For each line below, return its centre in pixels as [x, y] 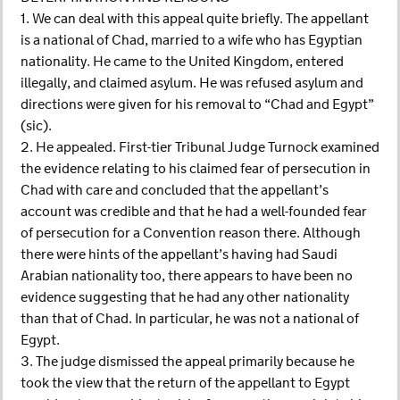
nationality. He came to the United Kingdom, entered [182, 62]
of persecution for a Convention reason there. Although [191, 233]
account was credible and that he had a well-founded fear [194, 212]
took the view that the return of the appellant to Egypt [185, 383]
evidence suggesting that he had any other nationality [185, 298]
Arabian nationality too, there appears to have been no [187, 276]
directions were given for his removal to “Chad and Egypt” [197, 105]
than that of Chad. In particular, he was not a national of [190, 319]
